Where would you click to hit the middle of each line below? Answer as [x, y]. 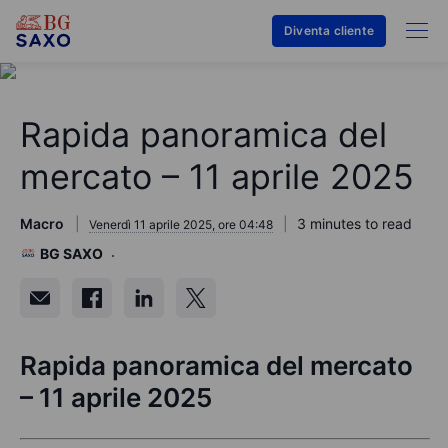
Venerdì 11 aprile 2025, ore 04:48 [181, 225]
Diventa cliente [329, 30]
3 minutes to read [354, 224]
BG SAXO [71, 254]
